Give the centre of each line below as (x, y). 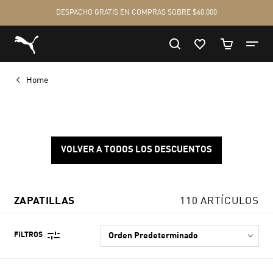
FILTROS (28, 236)
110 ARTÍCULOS (219, 201)
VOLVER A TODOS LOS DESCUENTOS (136, 150)
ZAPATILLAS (44, 201)
